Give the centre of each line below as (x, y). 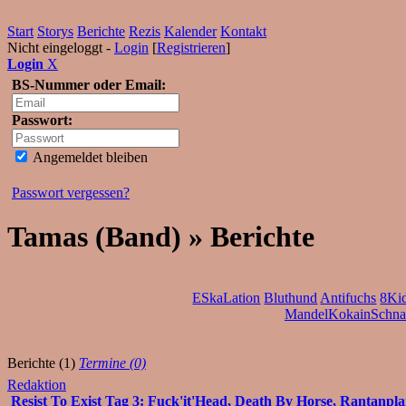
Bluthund (291, 297)
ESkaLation (227, 297)
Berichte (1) (41, 362)
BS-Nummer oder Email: (89, 85)
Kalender (190, 31)
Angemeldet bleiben (89, 157)
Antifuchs (348, 297)
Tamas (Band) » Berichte (161, 237)
